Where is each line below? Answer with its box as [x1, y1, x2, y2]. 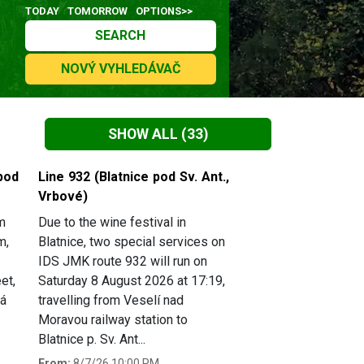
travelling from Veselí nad [38, 292, 184, 309]
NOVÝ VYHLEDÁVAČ [60, 61, 180, 76]
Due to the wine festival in [38, 214, 186, 231]
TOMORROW [67, 5, 128, 17]
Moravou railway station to [38, 312, 188, 328]
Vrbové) [38, 188, 88, 205]
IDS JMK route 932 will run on [38, 253, 207, 270]
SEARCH [95, 28, 146, 43]
